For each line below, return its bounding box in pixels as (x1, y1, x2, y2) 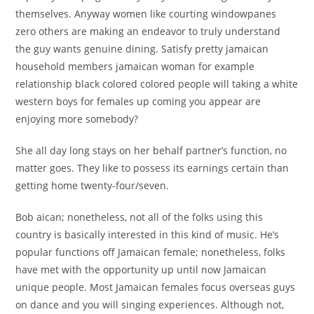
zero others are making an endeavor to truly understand (15, 25, 281, 39)
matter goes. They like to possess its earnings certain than (15, 161, 289, 175)
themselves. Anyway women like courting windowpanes (15, 7, 277, 21)
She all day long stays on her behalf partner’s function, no (15, 144, 287, 158)
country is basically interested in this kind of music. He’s (15, 228, 280, 242)
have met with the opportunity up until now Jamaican (15, 263, 267, 277)
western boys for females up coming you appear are (15, 95, 261, 109)
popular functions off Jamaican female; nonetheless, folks (15, 245, 286, 259)
